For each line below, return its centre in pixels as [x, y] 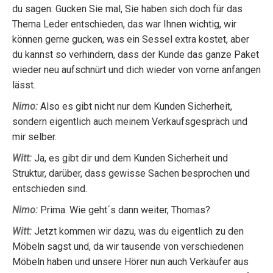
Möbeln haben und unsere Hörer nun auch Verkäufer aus [130, 262]
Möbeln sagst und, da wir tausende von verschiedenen [128, 246]
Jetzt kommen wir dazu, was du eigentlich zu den [138, 231]
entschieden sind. [50, 189]
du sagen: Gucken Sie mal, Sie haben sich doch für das [127, 9]
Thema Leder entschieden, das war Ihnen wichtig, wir [124, 24]
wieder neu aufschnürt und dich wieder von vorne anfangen [136, 70]
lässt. [24, 85]
